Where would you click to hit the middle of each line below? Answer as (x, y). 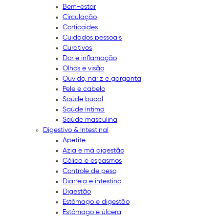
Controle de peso (89, 171)
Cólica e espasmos (92, 161)
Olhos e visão (83, 68)
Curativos (77, 48)
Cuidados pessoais (92, 37)
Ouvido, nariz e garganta (102, 78)
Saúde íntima (84, 109)
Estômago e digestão (96, 202)
